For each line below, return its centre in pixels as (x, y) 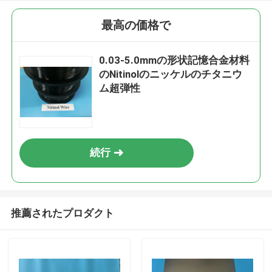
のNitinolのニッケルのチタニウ (171, 74)
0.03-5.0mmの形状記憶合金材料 (175, 60)
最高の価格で (136, 25)
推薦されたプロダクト (62, 213)
